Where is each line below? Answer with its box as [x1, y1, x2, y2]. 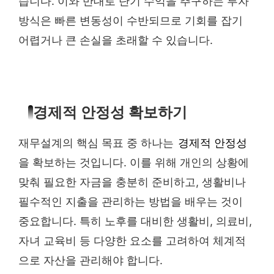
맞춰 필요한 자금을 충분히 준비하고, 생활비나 [18, 176, 246, 189]
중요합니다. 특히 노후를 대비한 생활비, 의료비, [18, 215, 252, 228]
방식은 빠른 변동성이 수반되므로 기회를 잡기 [18, 13, 243, 27]
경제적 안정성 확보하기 [33, 105, 187, 121]
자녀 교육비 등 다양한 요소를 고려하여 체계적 [18, 234, 246, 248]
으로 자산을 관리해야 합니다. [18, 254, 163, 267]
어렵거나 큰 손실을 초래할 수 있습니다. [18, 33, 213, 46]
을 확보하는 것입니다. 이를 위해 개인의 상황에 [18, 156, 249, 169]
